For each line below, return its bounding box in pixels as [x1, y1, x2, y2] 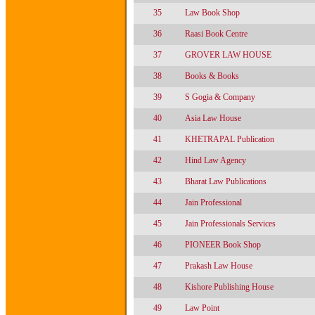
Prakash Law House [185, 261, 252, 271]
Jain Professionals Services [185, 219, 276, 229]
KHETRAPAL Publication [185, 134, 274, 144]
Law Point [185, 303, 219, 313]
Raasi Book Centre [185, 29, 247, 39]
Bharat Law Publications [185, 176, 266, 186]
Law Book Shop [185, 8, 240, 18]
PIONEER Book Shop [185, 240, 261, 250]
